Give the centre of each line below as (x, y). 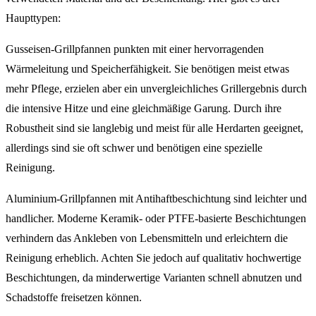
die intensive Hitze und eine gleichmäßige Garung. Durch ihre (144, 109)
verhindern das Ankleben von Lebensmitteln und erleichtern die (147, 238)
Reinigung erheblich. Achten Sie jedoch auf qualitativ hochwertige (153, 258)
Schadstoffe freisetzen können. (74, 298)
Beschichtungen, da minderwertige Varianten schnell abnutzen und (154, 278)
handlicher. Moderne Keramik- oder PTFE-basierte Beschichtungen (156, 219)
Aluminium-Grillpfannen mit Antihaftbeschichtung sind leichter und (156, 199)
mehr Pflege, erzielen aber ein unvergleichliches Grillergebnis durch (156, 89)
